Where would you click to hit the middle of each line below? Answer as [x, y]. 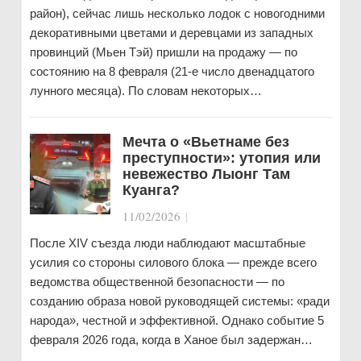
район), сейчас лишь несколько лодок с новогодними [177, 13]
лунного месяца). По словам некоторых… [145, 91]
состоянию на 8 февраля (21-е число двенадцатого [172, 71]
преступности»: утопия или [221, 158]
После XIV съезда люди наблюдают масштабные [167, 243]
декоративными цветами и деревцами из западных [171, 33]
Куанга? [151, 190]
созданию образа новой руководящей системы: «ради [179, 301]
